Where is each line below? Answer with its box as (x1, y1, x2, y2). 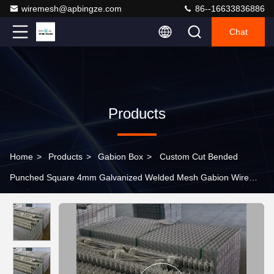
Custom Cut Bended (160, 152, 238, 161)
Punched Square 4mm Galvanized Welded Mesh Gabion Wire (10, 172, 249, 182)
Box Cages (10, 193, 52, 203)
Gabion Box (98, 152, 143, 161)
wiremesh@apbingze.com (21, 4, 122, 13)
